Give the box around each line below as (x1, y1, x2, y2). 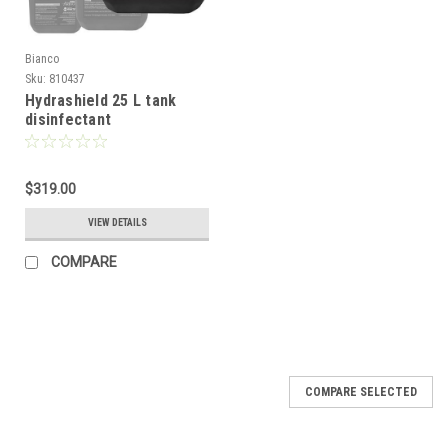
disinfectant (25, 109, 111, 129)
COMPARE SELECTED (305, 384, 417, 399)
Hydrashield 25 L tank (25, 90, 177, 110)
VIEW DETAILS (87, 216, 147, 228)
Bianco (25, 51, 59, 66)
